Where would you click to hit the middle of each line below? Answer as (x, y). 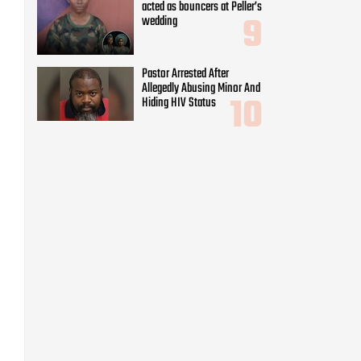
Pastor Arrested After (185, 74)
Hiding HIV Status (179, 103)
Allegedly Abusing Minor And (201, 88)
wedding (160, 22)
